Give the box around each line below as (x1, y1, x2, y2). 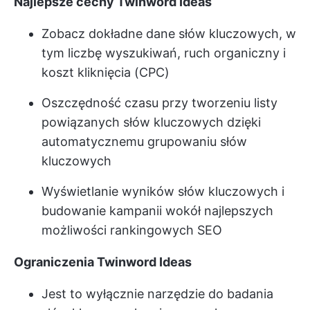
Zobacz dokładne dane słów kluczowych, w (42, 26, 296, 41)
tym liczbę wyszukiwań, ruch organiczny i (42, 45, 286, 60)
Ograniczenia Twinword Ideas (14, 254, 192, 269)
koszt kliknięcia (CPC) (42, 64, 170, 80)
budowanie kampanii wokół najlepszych (42, 203, 273, 218)
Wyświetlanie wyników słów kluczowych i (42, 183, 284, 199)
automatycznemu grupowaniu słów (42, 134, 247, 149)
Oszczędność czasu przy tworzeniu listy (42, 95, 277, 110)
